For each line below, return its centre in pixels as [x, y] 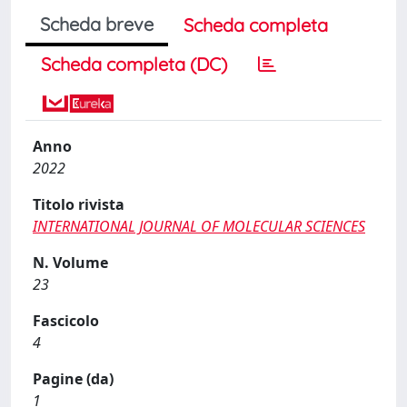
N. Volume [70, 262]
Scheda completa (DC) [134, 64]
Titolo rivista [79, 204]
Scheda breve [97, 24]
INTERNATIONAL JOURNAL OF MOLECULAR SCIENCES [199, 226]
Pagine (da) [73, 378]
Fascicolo [66, 320]
